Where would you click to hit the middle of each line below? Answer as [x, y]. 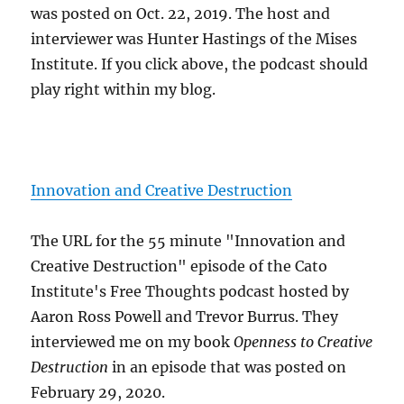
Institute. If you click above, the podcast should [200, 64]
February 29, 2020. [98, 393]
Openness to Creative [303, 342]
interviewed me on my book [133, 342]
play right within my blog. [124, 90]
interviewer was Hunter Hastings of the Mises [194, 39]
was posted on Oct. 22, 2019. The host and [181, 14]
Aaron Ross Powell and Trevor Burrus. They [185, 317]
